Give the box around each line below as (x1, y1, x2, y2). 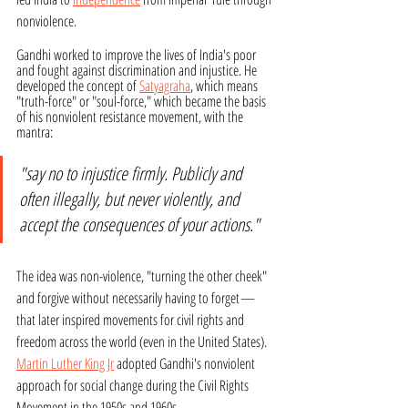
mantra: (16, 121, 56, 142)
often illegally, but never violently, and (19, 186, 243, 211)
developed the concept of (16, 75, 139, 96)
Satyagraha (139, 75, 190, 96)
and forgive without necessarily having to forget (16, 287, 240, 308)
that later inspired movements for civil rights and (16, 309, 247, 330)
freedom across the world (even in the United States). (16, 331, 270, 352)
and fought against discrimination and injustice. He (16, 59, 260, 80)
